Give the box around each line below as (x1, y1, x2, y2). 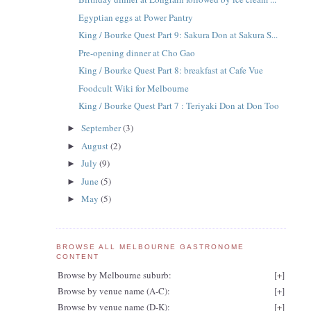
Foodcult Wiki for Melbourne (78, 81, 190, 94)
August (81, 139, 111, 152)
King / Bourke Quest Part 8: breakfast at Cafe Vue (78, 64, 264, 77)
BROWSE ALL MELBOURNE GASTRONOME (56, 243, 245, 251)
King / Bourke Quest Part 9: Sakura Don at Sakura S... (78, 28, 278, 42)
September (81, 121, 124, 135)
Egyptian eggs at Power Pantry (78, 10, 194, 24)
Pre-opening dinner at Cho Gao (78, 46, 196, 59)
